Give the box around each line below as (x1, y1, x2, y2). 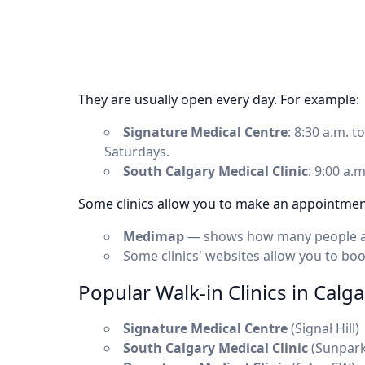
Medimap (123, 227, 184, 245)
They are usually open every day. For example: (78, 90, 359, 108)
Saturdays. (104, 143, 169, 161)
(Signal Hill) (288, 319, 359, 337)
